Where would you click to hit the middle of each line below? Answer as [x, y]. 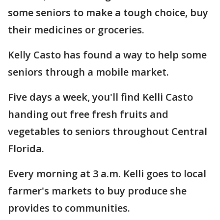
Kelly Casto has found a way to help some [107, 55]
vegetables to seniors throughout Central [108, 131]
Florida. [26, 149]
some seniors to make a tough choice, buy [108, 13]
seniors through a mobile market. [88, 72]
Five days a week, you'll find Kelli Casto [100, 97]
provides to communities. [69, 208]
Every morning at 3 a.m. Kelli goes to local [107, 174]
